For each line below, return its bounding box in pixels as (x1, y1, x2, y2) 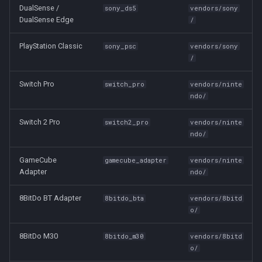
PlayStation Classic (19, 42, 82, 50)
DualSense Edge (19, 15, 74, 24)
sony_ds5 (105, 4, 137, 12)
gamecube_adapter (105, 156, 167, 164)
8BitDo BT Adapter (19, 194, 81, 202)
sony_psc (105, 42, 137, 50)
